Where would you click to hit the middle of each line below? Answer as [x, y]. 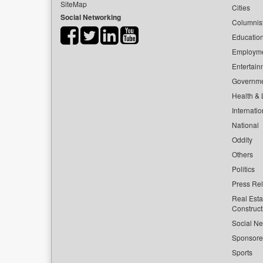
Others [242, 154]
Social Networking [91, 17]
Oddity [242, 139]
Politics [243, 169]
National [245, 125]
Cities [241, 7]
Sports [242, 252]
